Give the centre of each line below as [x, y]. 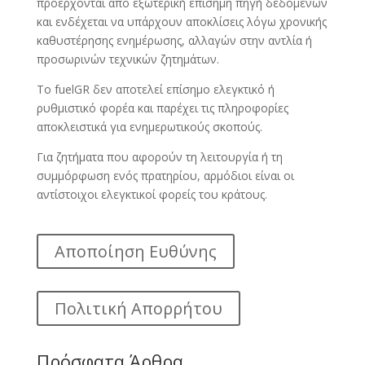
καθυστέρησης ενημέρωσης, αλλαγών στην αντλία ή [174, 40]
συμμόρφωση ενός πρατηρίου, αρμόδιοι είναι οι [165, 176]
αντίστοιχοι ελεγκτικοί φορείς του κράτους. [152, 194]
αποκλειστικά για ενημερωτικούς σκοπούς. [149, 127]
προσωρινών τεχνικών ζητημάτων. [128, 59]
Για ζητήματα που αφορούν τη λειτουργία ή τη [159, 157]
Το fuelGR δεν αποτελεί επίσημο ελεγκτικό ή [155, 89]
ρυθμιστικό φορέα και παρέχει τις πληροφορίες [162, 108]
